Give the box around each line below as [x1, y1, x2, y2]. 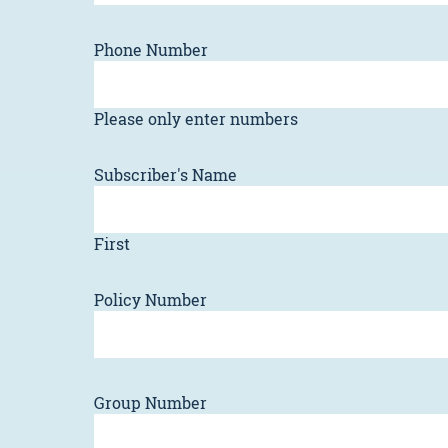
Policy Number [94, 289, 207, 311]
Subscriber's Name [94, 164, 237, 186]
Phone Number [94, 39, 208, 61]
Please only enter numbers [94, 108, 298, 130]
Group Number [94, 392, 207, 414]
